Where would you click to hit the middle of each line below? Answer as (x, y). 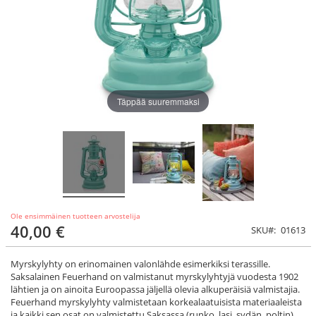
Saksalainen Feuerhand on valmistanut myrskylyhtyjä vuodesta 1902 (154, 276)
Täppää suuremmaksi (158, 101)
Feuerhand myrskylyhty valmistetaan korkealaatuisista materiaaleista (156, 302)
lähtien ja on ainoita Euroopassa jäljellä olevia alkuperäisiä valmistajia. (155, 289)
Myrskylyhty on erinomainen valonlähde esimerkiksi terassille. (140, 263)
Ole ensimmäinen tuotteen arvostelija (75, 215)
